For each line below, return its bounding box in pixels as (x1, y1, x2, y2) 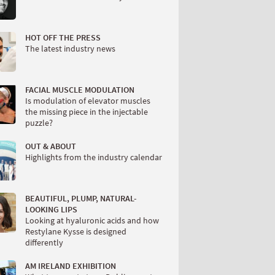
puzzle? (25, 117, 53, 129)
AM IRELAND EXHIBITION (25, 260, 116, 272)
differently (25, 237, 63, 249)
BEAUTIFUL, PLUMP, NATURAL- (25, 193, 137, 204)
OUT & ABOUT (25, 141, 76, 152)
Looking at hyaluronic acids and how (25, 215, 159, 227)
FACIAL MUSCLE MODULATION (25, 84, 134, 96)
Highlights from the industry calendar (25, 152, 162, 163)
